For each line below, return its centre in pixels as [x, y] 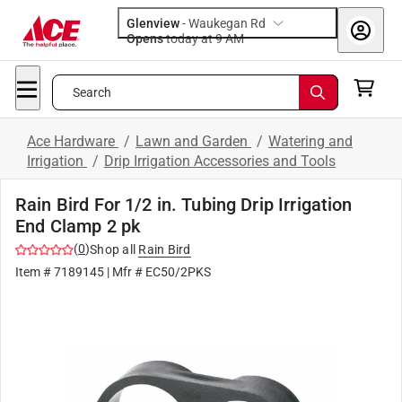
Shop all [113, 249]
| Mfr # [125, 272]
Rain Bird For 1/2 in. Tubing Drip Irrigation [184, 205]
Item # [35, 272]
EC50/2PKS [178, 272]
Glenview [153, 23]
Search [92, 92]
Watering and [310, 141]
